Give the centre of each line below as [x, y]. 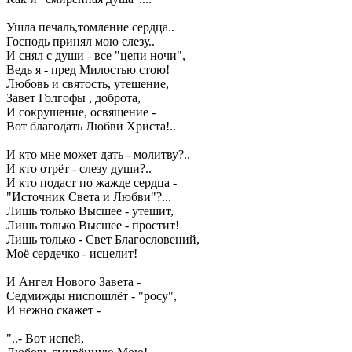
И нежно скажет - [53, 310]
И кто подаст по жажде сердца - [92, 183]
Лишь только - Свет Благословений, [103, 240]
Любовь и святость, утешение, [88, 84]
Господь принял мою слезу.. [81, 42]
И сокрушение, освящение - [81, 112]
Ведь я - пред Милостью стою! [88, 70]
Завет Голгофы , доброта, [73, 98]
